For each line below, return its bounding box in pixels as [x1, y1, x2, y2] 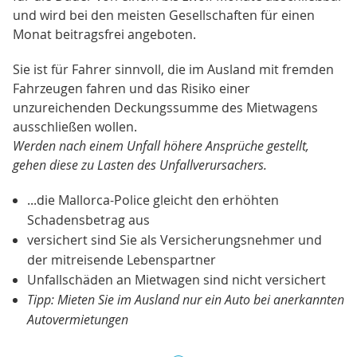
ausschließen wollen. [13, 117, 137, 135]
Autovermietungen [26, 310, 128, 328]
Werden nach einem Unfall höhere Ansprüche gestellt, [13, 136, 309, 155]
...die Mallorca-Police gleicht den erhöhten [26, 190, 279, 209]
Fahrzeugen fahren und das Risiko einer [13, 79, 250, 97]
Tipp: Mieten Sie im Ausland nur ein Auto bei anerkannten [26, 290, 344, 308]
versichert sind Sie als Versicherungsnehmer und [26, 230, 322, 249]
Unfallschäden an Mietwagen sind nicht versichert [26, 270, 326, 288]
